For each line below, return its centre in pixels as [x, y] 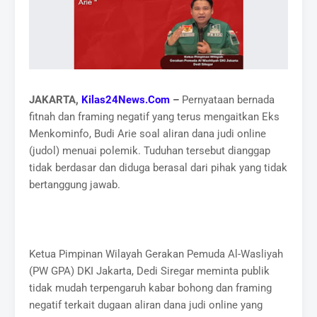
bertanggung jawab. [75, 184]
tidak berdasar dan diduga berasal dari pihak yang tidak [158, 167]
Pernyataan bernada [227, 99]
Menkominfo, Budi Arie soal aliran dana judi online [148, 133]
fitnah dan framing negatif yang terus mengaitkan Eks [155, 116]
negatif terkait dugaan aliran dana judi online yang [146, 305]
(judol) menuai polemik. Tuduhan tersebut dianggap [150, 150]
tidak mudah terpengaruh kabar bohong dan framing [151, 288]
